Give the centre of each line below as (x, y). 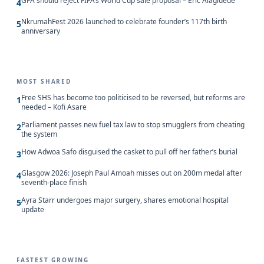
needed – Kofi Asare (54, 107)
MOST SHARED (44, 81)
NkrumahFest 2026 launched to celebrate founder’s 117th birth (124, 21)
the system (39, 134)
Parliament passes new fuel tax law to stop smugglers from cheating (133, 124)
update (33, 209)
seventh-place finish (54, 182)
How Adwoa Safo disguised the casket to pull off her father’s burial (129, 151)
